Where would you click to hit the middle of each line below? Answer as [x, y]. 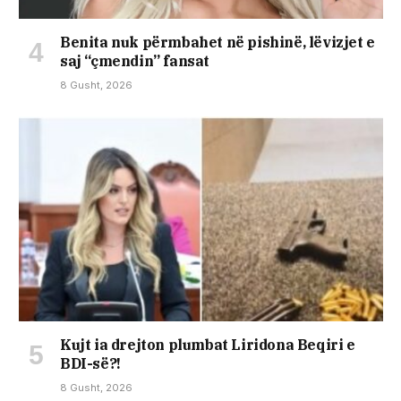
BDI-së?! [90, 363]
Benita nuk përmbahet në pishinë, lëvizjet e [218, 42]
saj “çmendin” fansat [135, 60]
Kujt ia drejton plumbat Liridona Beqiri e [208, 344]
